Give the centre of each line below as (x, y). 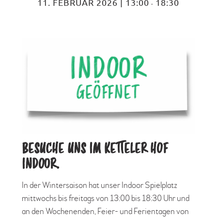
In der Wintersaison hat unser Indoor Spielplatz (99, 185)
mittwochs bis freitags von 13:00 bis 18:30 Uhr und (105, 198)
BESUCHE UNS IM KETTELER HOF (94, 150)
